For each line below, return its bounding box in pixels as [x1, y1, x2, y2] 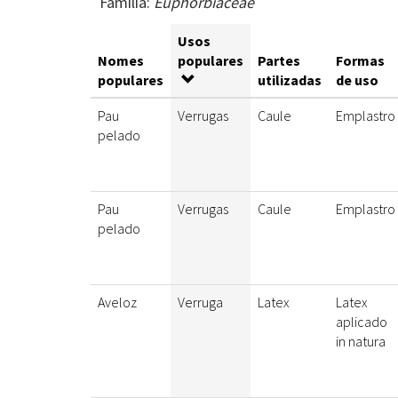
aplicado [336, 313, 387, 331]
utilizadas [258, 71, 322, 90]
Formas [336, 52, 385, 70]
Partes [258, 52, 300, 70]
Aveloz [98, 293, 137, 312]
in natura [336, 332, 386, 351]
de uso [336, 71, 378, 90]
